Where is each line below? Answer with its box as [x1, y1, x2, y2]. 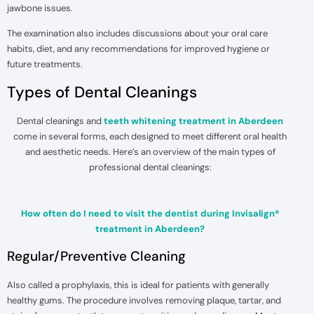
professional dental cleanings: [88, 161, 212, 173]
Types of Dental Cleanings [7, 81, 197, 102]
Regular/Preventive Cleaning [7, 247, 186, 265]
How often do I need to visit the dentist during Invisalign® [20, 207, 280, 219]
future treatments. [7, 58, 83, 71]
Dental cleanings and [17, 114, 104, 127]
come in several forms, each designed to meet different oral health [13, 130, 287, 142]
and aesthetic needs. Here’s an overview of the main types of [25, 145, 275, 158]
